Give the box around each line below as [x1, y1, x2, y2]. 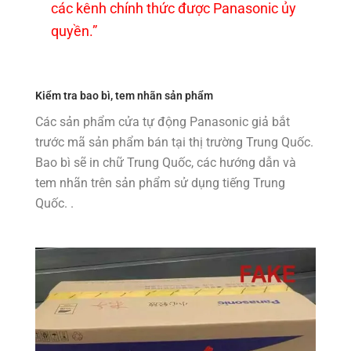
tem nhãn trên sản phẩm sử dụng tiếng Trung [35, 175, 285, 191]
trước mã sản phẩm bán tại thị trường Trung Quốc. [35, 135, 313, 150]
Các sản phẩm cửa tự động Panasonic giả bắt [35, 114, 290, 130]
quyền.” [51, 22, 97, 39]
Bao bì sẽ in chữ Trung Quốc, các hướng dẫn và [35, 155, 296, 171]
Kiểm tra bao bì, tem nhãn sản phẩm [35, 89, 213, 103]
